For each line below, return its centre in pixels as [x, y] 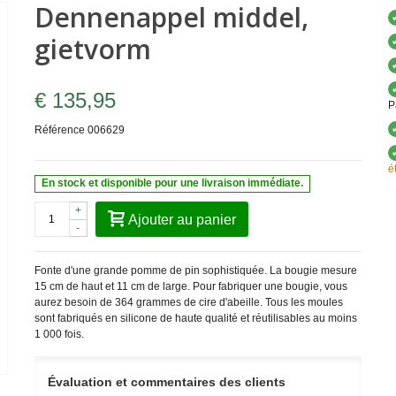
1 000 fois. [59, 334]
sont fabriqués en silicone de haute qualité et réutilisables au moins [195, 318]
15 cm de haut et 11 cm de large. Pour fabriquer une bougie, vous [190, 286]
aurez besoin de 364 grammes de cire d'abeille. [149, 302]
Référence [59, 130]
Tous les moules [304, 302]
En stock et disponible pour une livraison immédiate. [173, 183]
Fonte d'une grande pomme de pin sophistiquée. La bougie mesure [195, 270]
